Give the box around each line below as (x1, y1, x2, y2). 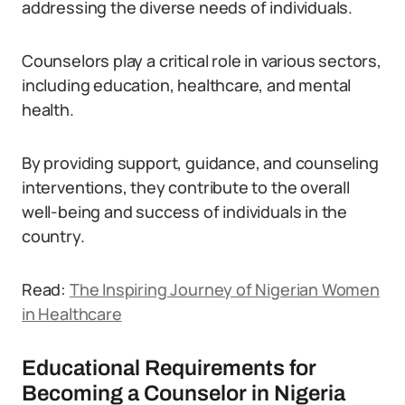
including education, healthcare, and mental (22, 74, 352, 96)
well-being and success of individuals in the (22, 201, 348, 222)
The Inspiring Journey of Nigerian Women (69, 278, 380, 300)
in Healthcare (22, 303, 122, 325)
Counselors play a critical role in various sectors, (22, 50, 381, 71)
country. (22, 225, 85, 247)
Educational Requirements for (22, 356, 316, 380)
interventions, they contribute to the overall (22, 176, 350, 198)
